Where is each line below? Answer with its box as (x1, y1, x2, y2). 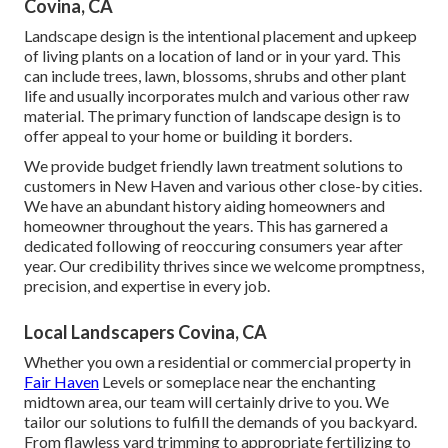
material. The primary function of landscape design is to (24, 106, 401, 126)
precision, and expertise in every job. (24, 276, 270, 296)
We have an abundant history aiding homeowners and (24, 196, 385, 216)
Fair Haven (24, 372, 99, 392)
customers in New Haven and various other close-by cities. (24, 176, 422, 196)
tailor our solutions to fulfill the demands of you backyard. (24, 412, 417, 432)
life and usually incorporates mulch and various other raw (24, 86, 409, 106)
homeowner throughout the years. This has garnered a (24, 216, 388, 236)
